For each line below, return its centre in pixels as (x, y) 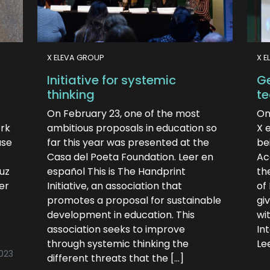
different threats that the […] (115, 258)
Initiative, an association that (115, 186)
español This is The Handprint (116, 171)
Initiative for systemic (111, 80)
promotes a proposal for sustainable (134, 200)
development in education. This (121, 215)
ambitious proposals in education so (132, 128)
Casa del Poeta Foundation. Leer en (130, 157)
